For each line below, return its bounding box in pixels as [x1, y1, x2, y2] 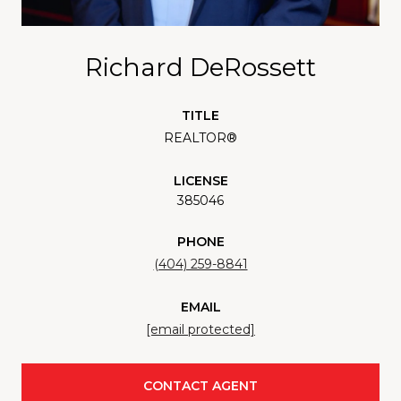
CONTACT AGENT [143, 377, 258, 394]
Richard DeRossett [85, 51, 316, 82]
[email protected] [146, 320, 255, 337]
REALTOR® [164, 129, 237, 146]
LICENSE [173, 172, 228, 189]
